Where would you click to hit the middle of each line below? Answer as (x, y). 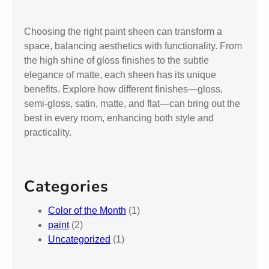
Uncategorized (79, 239)
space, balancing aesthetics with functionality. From (133, 46)
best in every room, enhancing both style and (119, 118)
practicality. (48, 132)
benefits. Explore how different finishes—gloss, (123, 89)
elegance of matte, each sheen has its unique (120, 74)
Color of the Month (87, 210)
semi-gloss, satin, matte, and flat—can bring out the (132, 103)
